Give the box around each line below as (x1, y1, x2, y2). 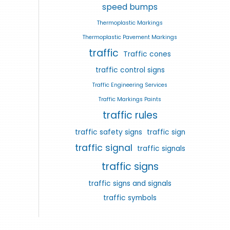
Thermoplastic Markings (97, 18, 163, 27)
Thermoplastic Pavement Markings (83, 33, 177, 41)
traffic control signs (95, 65, 165, 75)
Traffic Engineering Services (92, 81, 167, 89)
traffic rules (102, 108, 158, 122)
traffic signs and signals (88, 178, 171, 188)
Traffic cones (123, 49, 171, 59)
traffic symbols (103, 193, 157, 203)
